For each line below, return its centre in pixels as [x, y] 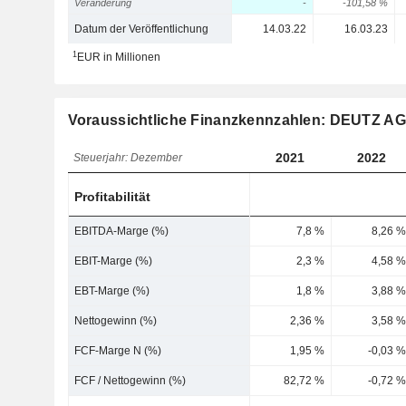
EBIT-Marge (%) [114, 261]
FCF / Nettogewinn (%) [130, 381]
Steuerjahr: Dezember [128, 158]
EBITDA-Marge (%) [122, 231]
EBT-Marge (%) [112, 291]
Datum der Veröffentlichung [142, 29]
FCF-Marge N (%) [118, 351]
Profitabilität [113, 197]
